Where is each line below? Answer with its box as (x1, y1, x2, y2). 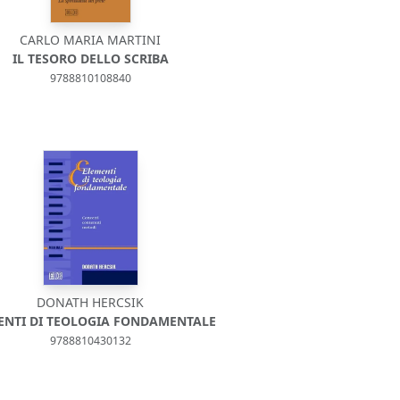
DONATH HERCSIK (37, 294, 145, 311)
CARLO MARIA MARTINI (20, 31, 162, 48)
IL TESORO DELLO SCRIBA (12, 50, 169, 67)
